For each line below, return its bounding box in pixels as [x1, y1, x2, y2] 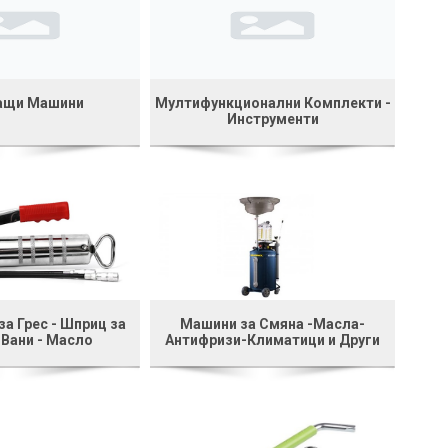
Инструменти [226, 110, 319, 127]
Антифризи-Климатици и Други [165, 331, 381, 348]
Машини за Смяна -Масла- [180, 315, 366, 332]
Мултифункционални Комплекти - [154, 94, 391, 111]
